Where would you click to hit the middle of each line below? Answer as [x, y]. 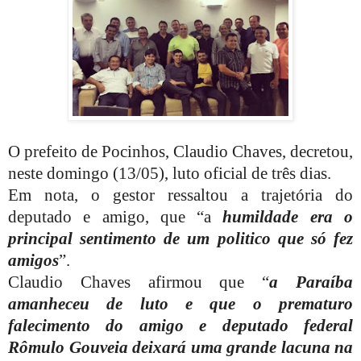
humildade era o [282, 216]
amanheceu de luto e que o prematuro [180, 303]
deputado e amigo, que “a [110, 216]
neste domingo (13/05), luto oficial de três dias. [170, 173]
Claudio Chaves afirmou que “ [139, 282]
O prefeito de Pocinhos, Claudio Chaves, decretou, [180, 151]
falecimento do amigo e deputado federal [180, 325]
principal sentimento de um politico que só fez [180, 238]
